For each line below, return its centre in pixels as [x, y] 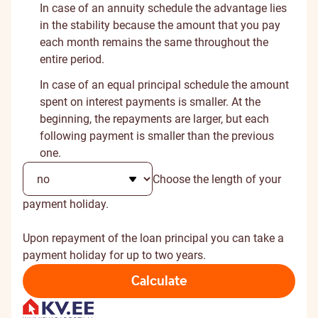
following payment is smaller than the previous [157, 136]
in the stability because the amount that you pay [160, 25]
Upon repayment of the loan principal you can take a [153, 238]
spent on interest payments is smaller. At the [150, 102]
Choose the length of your [217, 179]
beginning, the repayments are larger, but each [154, 119]
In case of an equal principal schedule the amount [164, 85]
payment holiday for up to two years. [114, 255]
